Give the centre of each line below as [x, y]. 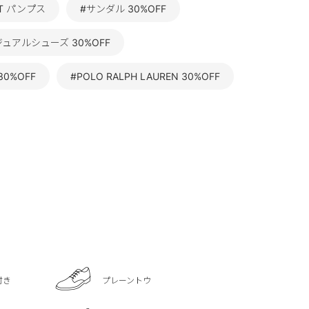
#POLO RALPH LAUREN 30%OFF [145, 77]
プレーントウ [127, 280]
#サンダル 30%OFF [123, 9]
